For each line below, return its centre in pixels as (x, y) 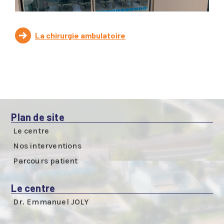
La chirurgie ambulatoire (80, 35)
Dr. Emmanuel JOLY (51, 202)
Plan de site (38, 117)
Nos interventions (47, 146)
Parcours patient (45, 161)
